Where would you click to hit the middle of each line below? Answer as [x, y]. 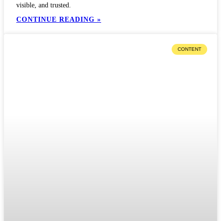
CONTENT [189, 49]
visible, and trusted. [44, 5]
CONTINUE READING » [59, 19]
